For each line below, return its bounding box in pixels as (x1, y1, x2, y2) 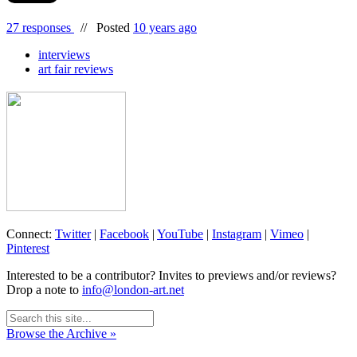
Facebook (100, 226, 149, 241)
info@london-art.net (82, 282, 184, 296)
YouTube (157, 226, 203, 241)
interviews (38, 48, 90, 62)
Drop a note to (6, 282, 82, 296)
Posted (96, 21, 133, 35)
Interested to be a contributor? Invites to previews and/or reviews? (6, 268, 336, 282)
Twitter (55, 226, 91, 241)
